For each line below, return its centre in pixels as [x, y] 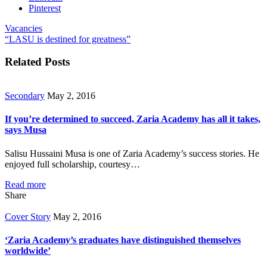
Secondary [25, 96]
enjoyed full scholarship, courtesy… [72, 164]
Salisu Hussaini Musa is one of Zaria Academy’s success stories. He [132, 153]
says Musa [26, 130]
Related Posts [37, 62]
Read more [25, 184]
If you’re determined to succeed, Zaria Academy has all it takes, [133, 119]
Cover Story [28, 216]
